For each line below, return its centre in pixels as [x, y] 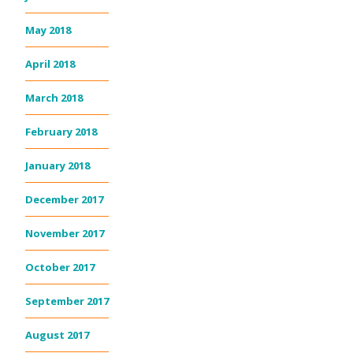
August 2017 [57, 335]
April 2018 [50, 64]
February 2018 [61, 132]
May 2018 [48, 30]
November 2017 [65, 234]
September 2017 [67, 301]
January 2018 [58, 166]
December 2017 [64, 200]
